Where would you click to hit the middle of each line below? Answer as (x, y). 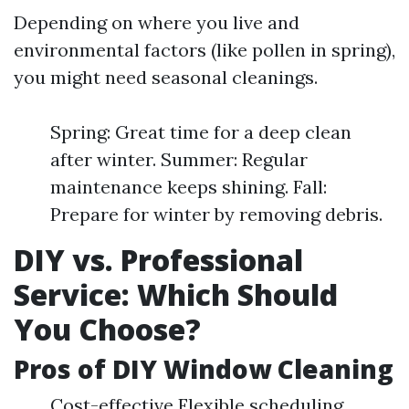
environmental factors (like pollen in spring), (204, 50)
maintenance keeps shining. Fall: (189, 187)
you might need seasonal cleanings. (166, 77)
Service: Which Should (176, 294)
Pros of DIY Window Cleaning (204, 369)
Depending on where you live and (157, 22)
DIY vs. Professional (158, 260)
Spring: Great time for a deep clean (201, 132)
